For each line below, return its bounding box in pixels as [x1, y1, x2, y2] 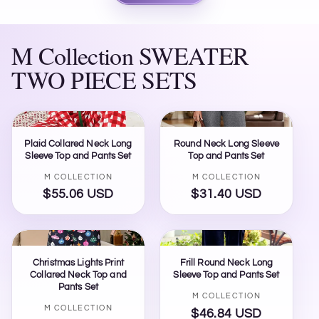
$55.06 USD [43, 188, 114, 202]
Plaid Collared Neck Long [24, 138, 132, 149]
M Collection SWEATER [11, 38, 249, 72]
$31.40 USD [191, 188, 262, 202]
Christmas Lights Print [33, 258, 124, 268]
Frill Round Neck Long [179, 258, 273, 268]
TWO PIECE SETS [11, 63, 197, 96]
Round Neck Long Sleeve [174, 138, 279, 149]
